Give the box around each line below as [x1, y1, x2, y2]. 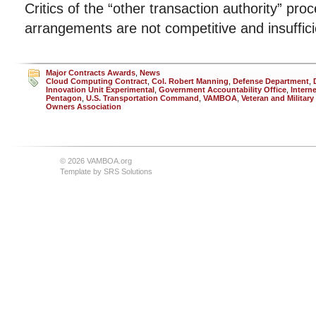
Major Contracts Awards [46, 68, 135, 77]
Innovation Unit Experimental [46, 85, 154, 94]
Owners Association [46, 102, 121, 111]
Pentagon [46, 94, 82, 102]
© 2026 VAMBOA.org [60, 157, 132, 165]
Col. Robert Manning [152, 77, 229, 85]
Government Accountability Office [159, 85, 286, 94]
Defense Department [233, 77, 309, 85]
